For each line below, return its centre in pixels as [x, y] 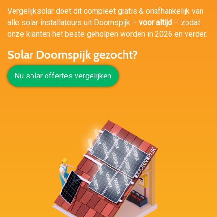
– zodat [186, 23]
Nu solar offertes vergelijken [63, 76]
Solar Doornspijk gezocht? [72, 54]
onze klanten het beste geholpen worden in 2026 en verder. [107, 34]
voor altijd [155, 23]
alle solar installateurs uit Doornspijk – [73, 23]
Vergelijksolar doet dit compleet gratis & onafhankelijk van [105, 11]
